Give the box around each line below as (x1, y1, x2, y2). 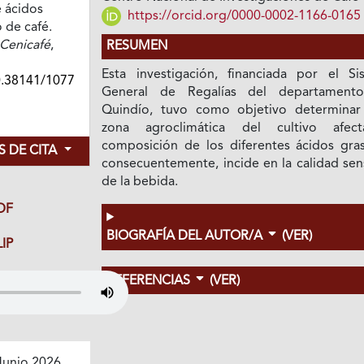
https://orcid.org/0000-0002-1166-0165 (124, 9, 362, 23)
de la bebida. (102, 175, 179, 189)
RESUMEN (106, 40, 168, 54)
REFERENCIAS (106, 275, 194, 288)
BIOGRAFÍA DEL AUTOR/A (106, 230, 266, 244)
